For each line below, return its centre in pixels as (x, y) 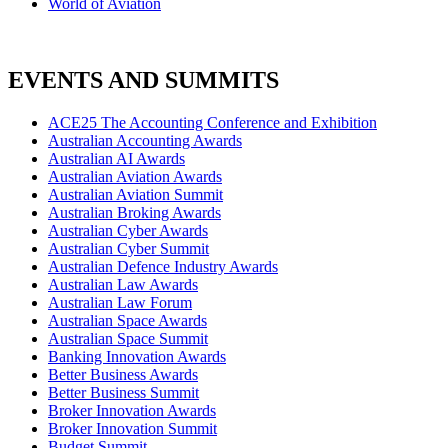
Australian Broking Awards (134, 212)
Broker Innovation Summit (132, 428)
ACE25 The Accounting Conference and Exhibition (212, 122)
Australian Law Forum (120, 302)
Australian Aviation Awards (135, 176)
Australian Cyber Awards (128, 230)
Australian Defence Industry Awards (163, 266)
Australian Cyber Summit (128, 248)
